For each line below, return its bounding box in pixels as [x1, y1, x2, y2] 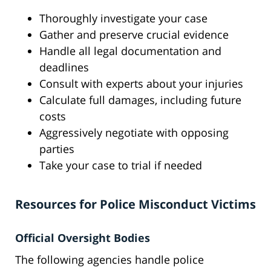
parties [39, 142, 74, 157]
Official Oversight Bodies [15, 230, 150, 246]
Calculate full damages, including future [39, 93, 241, 108]
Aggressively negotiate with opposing [39, 125, 229, 140]
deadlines [39, 60, 89, 75]
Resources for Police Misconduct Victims [15, 196, 256, 213]
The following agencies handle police [15, 252, 204, 267]
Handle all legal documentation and [39, 44, 221, 59]
